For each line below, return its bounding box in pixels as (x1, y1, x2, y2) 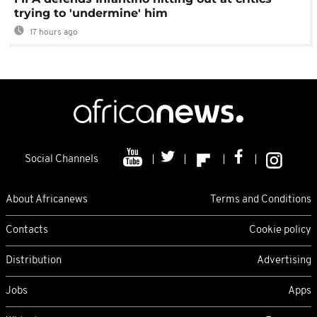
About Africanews (6, 194, 88, 205)
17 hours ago (28, 28, 78, 37)
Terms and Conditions (210, 194, 311, 205)
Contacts (6, 224, 48, 236)
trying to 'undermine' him (14, 6, 168, 20)
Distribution (6, 255, 62, 266)
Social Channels (25, 154, 98, 165)
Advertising (257, 255, 311, 266)
